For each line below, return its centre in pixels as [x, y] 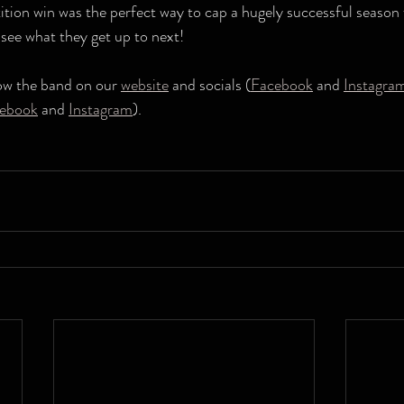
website [145, 85]
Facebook [282, 85]
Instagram [101, 109]
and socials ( [210, 85]
